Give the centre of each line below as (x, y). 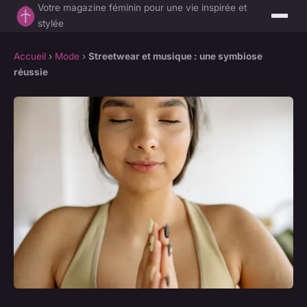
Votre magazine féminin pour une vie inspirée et (143, 8)
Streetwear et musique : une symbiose (175, 56)
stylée (51, 23)
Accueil (30, 56)
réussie (31, 72)
